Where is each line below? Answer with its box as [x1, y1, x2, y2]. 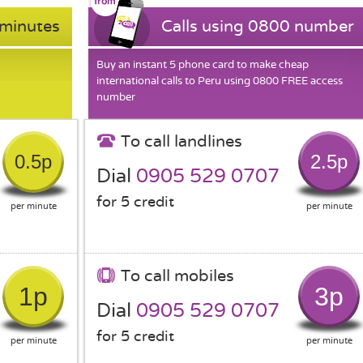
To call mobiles [121, 267, 234, 285]
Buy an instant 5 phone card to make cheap [96, 58, 309, 70]
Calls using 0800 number [161, 17, 354, 36]
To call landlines [121, 132, 242, 151]
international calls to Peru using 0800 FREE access [96, 75, 343, 87]
